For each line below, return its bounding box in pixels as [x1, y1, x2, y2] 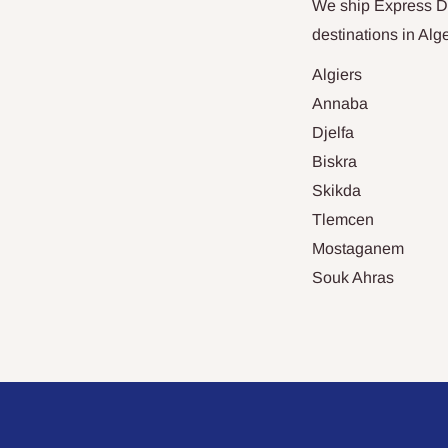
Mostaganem [312, 240, 404, 257]
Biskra [312, 153, 357, 170]
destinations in [312, 25, 418, 43]
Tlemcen [312, 211, 374, 228]
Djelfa [312, 124, 354, 141]
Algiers [312, 66, 362, 83]
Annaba [312, 95, 368, 112]
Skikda [312, 182, 361, 199]
